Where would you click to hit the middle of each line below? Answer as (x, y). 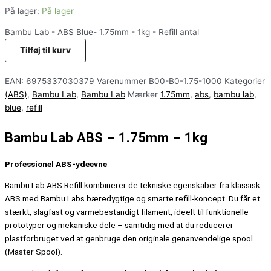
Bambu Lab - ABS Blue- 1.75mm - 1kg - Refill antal (102, 32)
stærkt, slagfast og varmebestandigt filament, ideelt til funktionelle (127, 212)
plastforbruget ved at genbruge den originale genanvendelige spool (129, 239)
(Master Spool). (34, 252)
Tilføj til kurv (45, 51)
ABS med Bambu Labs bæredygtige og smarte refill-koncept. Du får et (132, 199)
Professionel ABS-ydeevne (57, 164)
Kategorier (245, 81)
